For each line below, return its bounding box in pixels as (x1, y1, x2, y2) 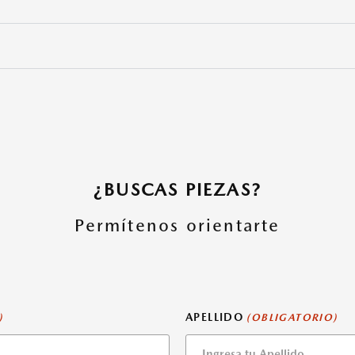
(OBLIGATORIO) (246, 311, 338, 323)
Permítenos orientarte (74, 215, 281, 236)
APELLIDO (185, 310, 245, 323)
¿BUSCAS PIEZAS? (94, 179, 261, 200)
